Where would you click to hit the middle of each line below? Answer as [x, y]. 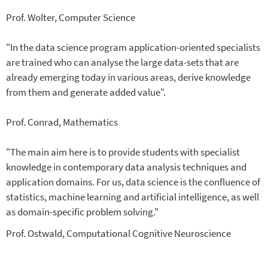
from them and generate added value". [86, 92]
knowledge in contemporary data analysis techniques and [126, 167]
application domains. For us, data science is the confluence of [133, 182]
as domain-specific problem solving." [82, 212]
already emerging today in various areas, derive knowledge [128, 77]
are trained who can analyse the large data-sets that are [122, 63]
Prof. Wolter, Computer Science [71, 18]
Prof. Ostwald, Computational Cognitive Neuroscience [118, 234]
